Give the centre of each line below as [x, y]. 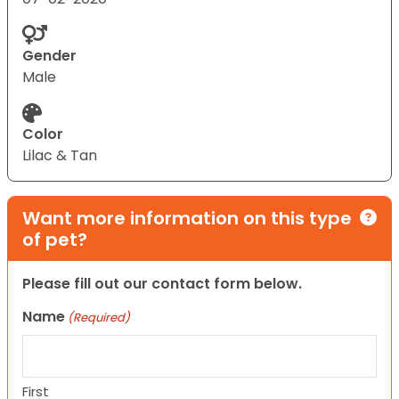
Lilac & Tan [60, 155]
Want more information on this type [187, 218]
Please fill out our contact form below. [162, 283]
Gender [49, 55]
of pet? [55, 239]
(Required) [99, 317]
